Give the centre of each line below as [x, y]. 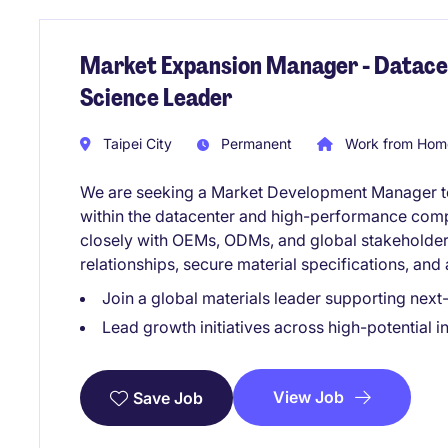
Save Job [168, 397]
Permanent [254, 143]
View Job [308, 396]
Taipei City [135, 143]
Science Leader [156, 98]
